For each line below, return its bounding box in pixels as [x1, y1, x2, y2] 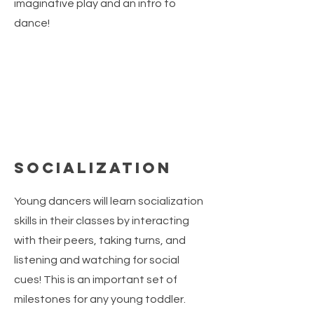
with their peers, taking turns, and [14, 235, 186, 246]
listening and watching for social [14, 254, 179, 266]
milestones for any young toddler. [14, 294, 186, 305]
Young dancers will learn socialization [14, 196, 203, 207]
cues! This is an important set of [14, 274, 177, 285]
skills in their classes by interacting [14, 215, 189, 226]
